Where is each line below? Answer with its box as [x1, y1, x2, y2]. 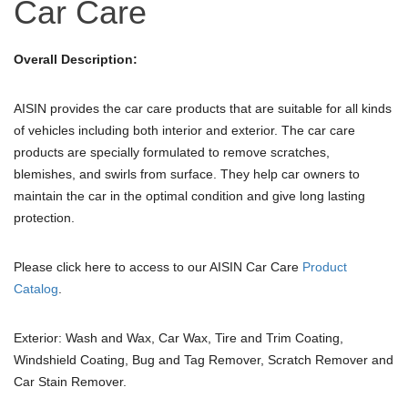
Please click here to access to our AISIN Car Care [14, 259, 302, 274]
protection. [14, 209, 75, 225]
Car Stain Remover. [14, 373, 127, 389]
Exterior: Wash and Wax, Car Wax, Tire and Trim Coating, [14, 330, 343, 345]
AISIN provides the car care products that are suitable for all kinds [14, 100, 392, 116]
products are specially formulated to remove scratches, [14, 144, 330, 159]
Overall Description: [14, 51, 138, 66]
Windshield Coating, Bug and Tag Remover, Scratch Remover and [14, 352, 393, 367]
